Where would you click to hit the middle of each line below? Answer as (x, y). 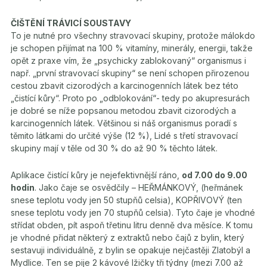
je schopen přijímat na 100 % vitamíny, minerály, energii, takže (132, 48)
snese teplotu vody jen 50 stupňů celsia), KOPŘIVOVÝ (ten (126, 200)
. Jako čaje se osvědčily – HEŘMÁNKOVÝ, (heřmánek (139, 187)
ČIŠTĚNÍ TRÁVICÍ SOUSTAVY (71, 23)
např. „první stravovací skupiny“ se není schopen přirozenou (130, 73)
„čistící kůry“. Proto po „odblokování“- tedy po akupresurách (130, 98)
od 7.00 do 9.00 (215, 175)
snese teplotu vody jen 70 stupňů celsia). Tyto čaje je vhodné (133, 212)
